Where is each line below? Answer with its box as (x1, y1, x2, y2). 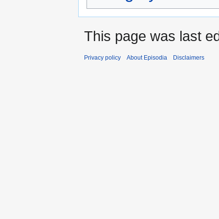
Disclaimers (173, 54, 204, 62)
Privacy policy (84, 54, 121, 62)
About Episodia (127, 54, 167, 62)
